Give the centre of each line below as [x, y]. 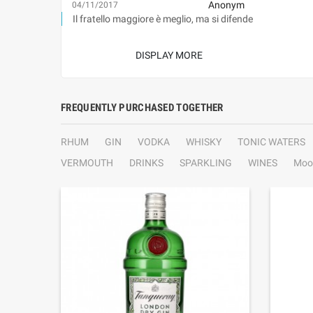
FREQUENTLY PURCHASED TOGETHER [142, 108]
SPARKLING [206, 163]
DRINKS [146, 163]
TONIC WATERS [271, 142]
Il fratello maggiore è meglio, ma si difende [163, 19]
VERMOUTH [87, 163]
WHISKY [204, 142]
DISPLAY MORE [169, 55]
